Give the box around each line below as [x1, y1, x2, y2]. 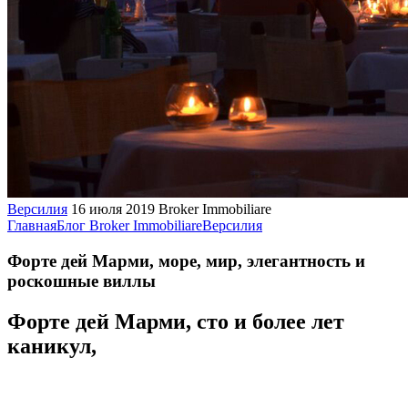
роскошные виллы [7, 270, 156, 291]
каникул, [7, 333, 97, 358]
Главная [7, 218, 56, 233]
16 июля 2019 [71, 201, 155, 217]
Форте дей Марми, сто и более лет [7, 309, 344, 333]
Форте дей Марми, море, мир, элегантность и [7, 250, 365, 270]
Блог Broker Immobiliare [56, 218, 202, 233]
